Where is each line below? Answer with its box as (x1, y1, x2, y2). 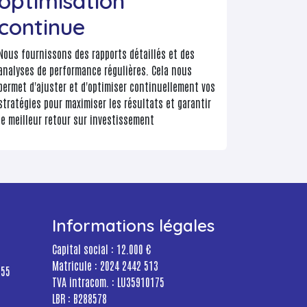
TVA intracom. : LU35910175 (52, 275, 164, 289)
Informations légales (52, 215, 214, 236)
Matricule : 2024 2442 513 (52, 258, 158, 273)
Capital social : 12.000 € (52, 242, 151, 256)
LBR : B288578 (52, 291, 107, 306)
